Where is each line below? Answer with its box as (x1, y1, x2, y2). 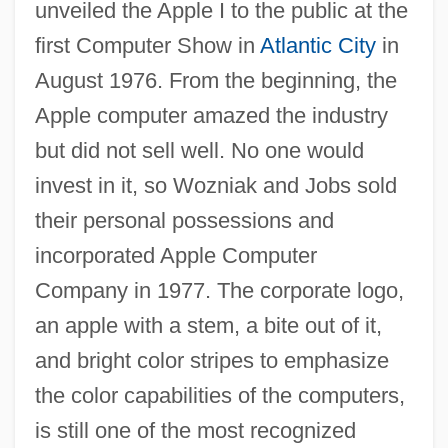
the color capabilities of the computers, (34, 382, 405, 408)
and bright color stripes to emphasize (34, 347, 389, 373)
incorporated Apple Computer (34, 242, 317, 268)
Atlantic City (259, 32, 376, 58)
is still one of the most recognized (34, 417, 356, 443)
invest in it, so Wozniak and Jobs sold (34, 172, 397, 198)
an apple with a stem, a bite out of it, (34, 312, 382, 338)
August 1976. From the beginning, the (34, 67, 397, 93)
